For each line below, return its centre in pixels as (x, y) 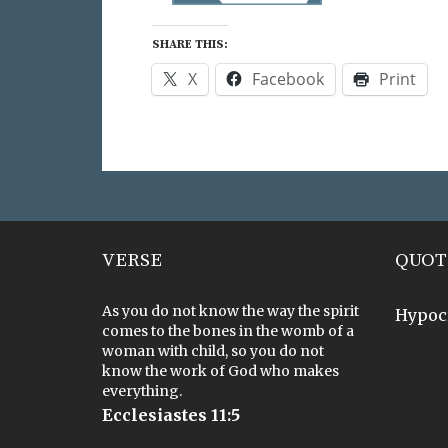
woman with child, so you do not (213, 350)
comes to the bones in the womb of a (228, 330)
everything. (142, 390)
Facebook (288, 78)
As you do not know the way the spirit (230, 310)
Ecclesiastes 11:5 (171, 414)
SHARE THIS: (190, 44)
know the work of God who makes (220, 370)
